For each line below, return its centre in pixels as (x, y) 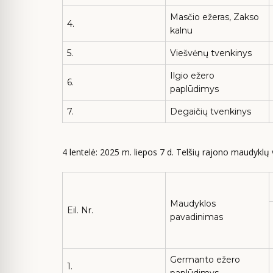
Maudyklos (193, 203)
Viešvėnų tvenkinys (211, 53)
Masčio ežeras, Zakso (214, 17)
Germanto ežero (205, 259)
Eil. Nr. (80, 210)
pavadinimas (197, 217)
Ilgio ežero (192, 76)
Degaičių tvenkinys (211, 112)
